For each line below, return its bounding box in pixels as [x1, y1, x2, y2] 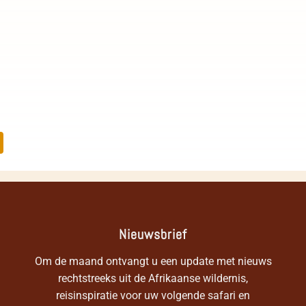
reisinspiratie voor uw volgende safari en [56, 289, 250, 303]
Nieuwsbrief [119, 225, 187, 243]
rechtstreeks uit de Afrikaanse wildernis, [58, 272, 248, 286]
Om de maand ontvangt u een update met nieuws [34, 255, 272, 268]
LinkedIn [3, 129, 86, 156]
